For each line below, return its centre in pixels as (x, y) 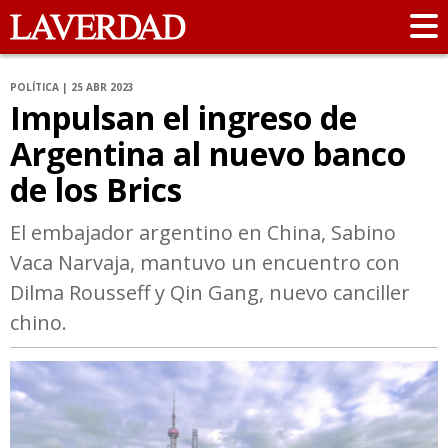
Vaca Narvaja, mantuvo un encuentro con (205, 263)
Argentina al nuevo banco (208, 154)
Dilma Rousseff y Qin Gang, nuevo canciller (210, 293)
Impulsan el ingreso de (183, 118)
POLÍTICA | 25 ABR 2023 (72, 87)
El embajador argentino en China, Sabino (203, 233)
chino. (38, 323)
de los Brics (96, 190)
